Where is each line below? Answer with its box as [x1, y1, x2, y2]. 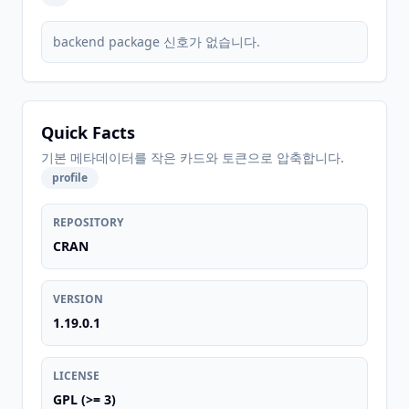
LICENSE [53, 368, 100, 383]
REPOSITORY [53, 215, 123, 230]
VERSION [53, 291, 103, 307]
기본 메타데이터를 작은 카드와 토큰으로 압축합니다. [41, 149, 344, 166]
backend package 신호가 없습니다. [53, 33, 260, 50]
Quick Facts [41, 121, 135, 143]
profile [52, 170, 88, 185]
